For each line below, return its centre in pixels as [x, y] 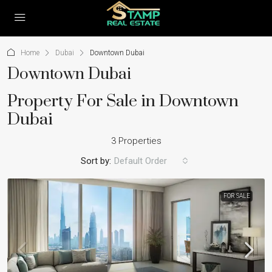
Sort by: [96, 161]
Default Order [141, 161]
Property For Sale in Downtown [123, 101]
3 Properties [136, 141]
